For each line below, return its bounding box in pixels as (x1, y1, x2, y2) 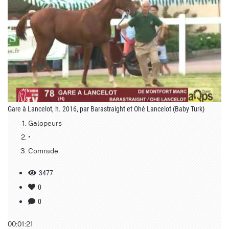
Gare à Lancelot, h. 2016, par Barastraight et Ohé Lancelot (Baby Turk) (8, 105, 204, 113)
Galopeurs (28, 118, 62, 128)
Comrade (28, 145, 58, 155)
